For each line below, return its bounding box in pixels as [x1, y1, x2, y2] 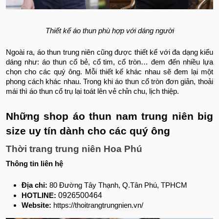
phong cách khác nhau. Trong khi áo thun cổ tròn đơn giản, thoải [6, 77, 213, 86]
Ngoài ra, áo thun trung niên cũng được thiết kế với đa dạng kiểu [6, 48, 213, 56]
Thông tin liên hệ [6, 159, 63, 168]
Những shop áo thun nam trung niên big [6, 110, 213, 122]
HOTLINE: [22, 191, 58, 199]
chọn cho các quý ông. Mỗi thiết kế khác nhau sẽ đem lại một [6, 67, 213, 76]
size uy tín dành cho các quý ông [6, 125, 170, 137]
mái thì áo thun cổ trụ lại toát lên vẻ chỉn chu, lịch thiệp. [6, 87, 181, 95]
